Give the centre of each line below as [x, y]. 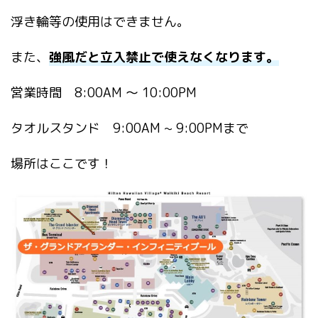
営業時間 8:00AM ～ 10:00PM [104, 92]
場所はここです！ [62, 163]
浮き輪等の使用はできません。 [100, 21]
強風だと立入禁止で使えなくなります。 [164, 57]
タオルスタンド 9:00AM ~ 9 [97, 128]
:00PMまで [216, 128]
